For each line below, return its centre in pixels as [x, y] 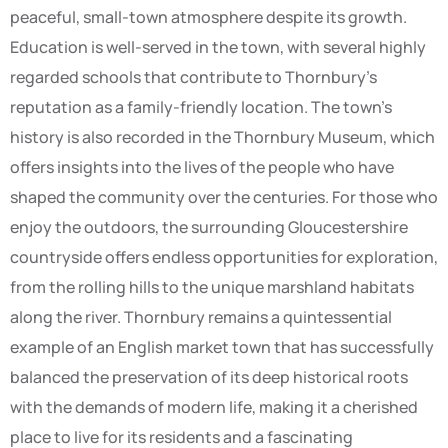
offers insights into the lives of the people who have [202, 166]
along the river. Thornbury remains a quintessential [201, 316]
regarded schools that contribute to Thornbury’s [193, 76]
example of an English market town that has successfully [222, 346]
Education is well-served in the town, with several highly [218, 46]
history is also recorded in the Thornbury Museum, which [222, 136]
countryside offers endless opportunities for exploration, [224, 256]
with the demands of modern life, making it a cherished [214, 406]
